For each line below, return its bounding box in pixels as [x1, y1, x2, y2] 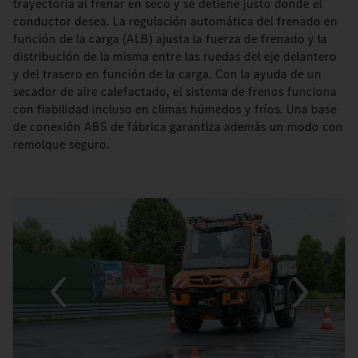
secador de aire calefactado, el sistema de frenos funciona [13, 83, 336, 101]
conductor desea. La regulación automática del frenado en [13, 13, 337, 30]
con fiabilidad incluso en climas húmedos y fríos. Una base [13, 101, 336, 118]
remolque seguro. [13, 136, 109, 153]
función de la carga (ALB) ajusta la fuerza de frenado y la [13, 30, 327, 48]
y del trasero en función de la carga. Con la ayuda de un [13, 66, 321, 83]
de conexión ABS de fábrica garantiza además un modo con [13, 118, 343, 136]
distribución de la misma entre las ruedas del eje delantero [13, 48, 336, 66]
